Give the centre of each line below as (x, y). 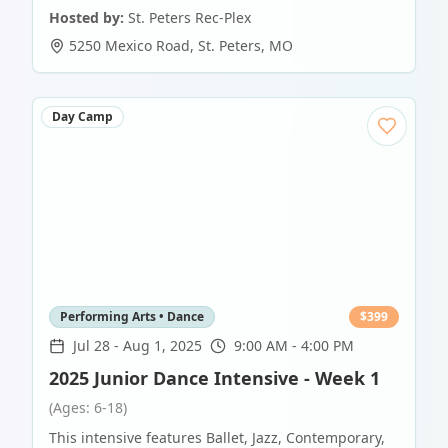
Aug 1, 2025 (162, 346)
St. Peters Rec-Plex (189, 18)
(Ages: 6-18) (88, 408)
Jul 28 (91, 346)
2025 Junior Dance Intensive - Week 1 (214, 378)
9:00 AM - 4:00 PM (294, 346)
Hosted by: (86, 18)
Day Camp (82, 117)
